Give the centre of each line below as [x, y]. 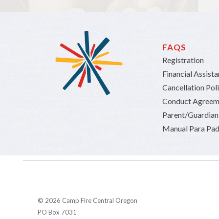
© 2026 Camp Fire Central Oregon [88, 200]
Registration [183, 60]
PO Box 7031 [57, 212]
